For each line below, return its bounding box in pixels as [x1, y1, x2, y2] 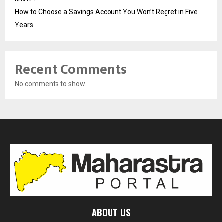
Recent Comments [15, 58, 127, 82]
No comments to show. [15, 80, 86, 88]
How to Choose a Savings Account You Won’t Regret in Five [15, 8, 198, 16]
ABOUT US [92, 206, 130, 219]
